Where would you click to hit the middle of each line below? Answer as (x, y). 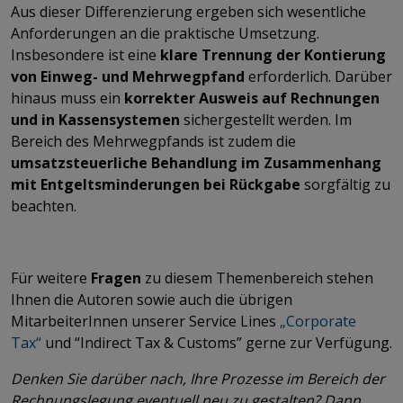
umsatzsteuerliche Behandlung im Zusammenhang (196, 162)
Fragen (116, 278)
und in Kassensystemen (95, 119)
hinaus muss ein (67, 98)
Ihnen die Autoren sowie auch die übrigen (152, 299)
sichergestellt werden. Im (266, 119)
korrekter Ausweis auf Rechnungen (252, 98)
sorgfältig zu (345, 184)
